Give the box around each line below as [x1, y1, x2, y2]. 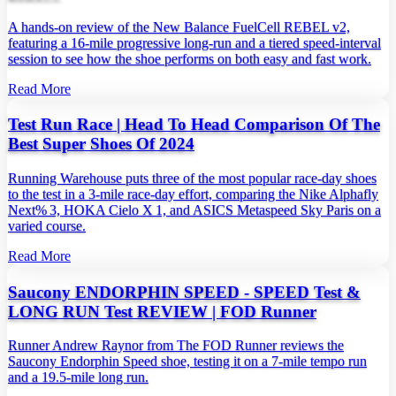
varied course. [8, 217, 86, 233]
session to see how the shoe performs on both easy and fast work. [8, 50, 371, 66]
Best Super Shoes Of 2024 [8, 134, 194, 154]
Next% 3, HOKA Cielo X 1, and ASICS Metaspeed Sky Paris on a [8, 202, 381, 217]
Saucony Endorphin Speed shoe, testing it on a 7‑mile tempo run [8, 354, 367, 369]
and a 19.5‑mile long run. [8, 369, 148, 385]
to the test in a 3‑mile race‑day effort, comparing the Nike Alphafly [8, 186, 378, 202]
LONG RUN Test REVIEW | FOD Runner [8, 301, 316, 321]
